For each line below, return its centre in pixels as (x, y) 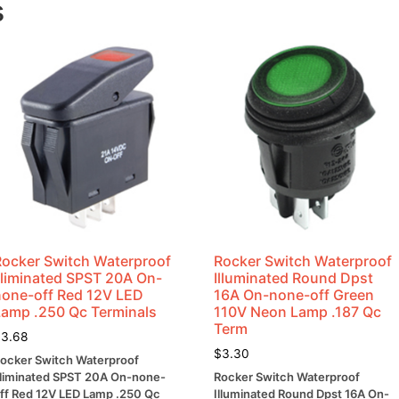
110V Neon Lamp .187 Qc (298, 311)
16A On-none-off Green (294, 294)
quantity (244, 26)
